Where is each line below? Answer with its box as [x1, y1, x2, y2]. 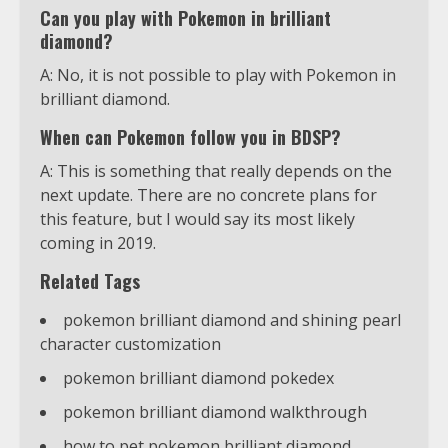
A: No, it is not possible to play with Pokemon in [40, 64, 396, 87]
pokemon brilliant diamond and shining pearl [63, 309, 401, 332]
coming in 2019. [40, 232, 156, 255]
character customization [40, 333, 221, 356]
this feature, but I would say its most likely [40, 208, 355, 231]
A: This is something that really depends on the [40, 160, 392, 183]
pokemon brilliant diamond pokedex [63, 367, 334, 390]
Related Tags [40, 268, 140, 295]
